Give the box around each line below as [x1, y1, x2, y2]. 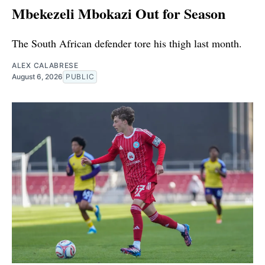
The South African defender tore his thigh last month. [12, 36, 242, 51]
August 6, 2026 [12, 72, 63, 82]
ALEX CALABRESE [12, 61, 79, 70]
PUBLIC [66, 72, 95, 82]
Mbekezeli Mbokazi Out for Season [12, 3, 225, 24]
